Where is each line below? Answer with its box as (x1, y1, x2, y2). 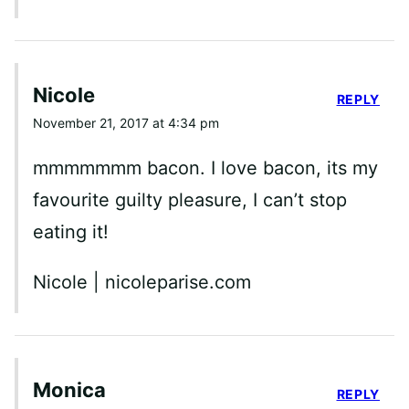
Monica (33, 377, 106, 402)
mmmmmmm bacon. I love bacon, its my (33, 156, 378, 179)
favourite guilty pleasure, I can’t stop (33, 188, 347, 211)
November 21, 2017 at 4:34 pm (33, 114, 219, 131)
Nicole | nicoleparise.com (33, 270, 251, 293)
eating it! (33, 220, 109, 243)
